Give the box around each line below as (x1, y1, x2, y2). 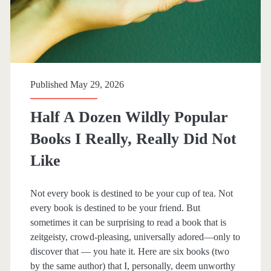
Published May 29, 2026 (30, 79, 124, 90)
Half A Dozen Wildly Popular (30, 108, 228, 126)
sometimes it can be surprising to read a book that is (30, 217, 226, 227)
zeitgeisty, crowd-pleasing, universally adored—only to (30, 231, 240, 242)
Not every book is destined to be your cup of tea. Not (30, 188, 233, 198)
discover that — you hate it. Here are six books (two (30, 246, 229, 256)
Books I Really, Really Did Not (30, 129, 237, 148)
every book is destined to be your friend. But (30, 202, 200, 213)
